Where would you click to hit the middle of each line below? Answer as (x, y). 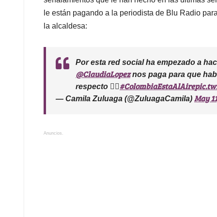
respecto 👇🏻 (98, 86)
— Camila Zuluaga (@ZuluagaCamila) (125, 98)
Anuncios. (54, 133)
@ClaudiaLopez (103, 74)
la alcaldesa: (65, 26)
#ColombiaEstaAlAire (157, 86)
